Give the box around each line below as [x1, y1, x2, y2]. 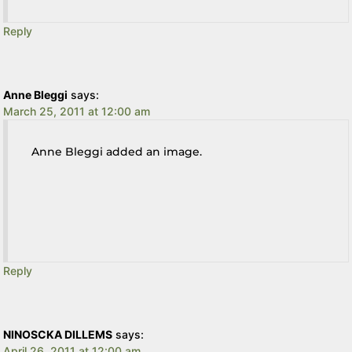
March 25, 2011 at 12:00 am [3, 104, 151, 118]
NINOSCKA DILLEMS [3, 327, 113, 341]
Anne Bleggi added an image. [31, 144, 203, 159]
